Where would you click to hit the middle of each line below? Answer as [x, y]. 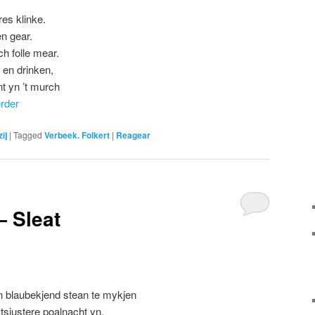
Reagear [133, 135]
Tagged [28, 135]
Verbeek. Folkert [77, 135]
